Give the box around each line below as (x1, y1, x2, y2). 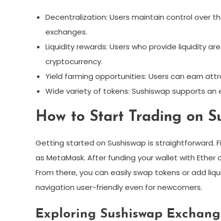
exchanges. (45, 27, 87, 37)
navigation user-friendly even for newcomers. (36, 182, 202, 192)
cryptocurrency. (45, 56, 103, 67)
